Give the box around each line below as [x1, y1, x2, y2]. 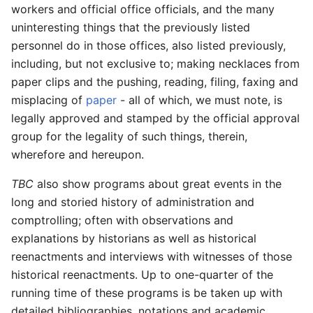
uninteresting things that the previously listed [11, 20, 250, 34]
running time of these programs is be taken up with [11, 286, 282, 300]
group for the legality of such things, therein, [11, 129, 247, 143]
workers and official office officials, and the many [11, 2, 275, 16]
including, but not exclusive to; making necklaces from [11, 57, 300, 71]
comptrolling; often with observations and [11, 213, 233, 227]
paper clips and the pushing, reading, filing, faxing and [11, 75, 298, 89]
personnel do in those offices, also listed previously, [11, 38, 286, 52]
